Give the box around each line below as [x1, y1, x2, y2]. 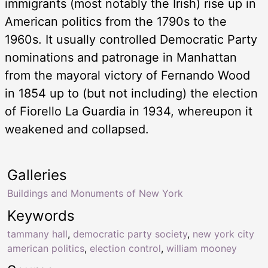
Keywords [7, 207, 75, 225]
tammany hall [7, 228, 68, 240]
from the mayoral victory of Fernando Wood [5, 68, 250, 83]
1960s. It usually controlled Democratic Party [5, 32, 257, 47]
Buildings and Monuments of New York [7, 187, 183, 200]
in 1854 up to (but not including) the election [5, 86, 258, 101]
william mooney [166, 242, 237, 255]
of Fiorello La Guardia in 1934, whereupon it [5, 104, 252, 119]
